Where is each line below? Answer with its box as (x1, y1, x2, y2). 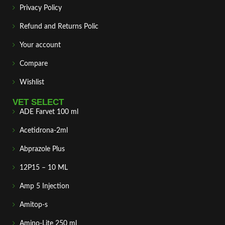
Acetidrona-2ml (20, 127, 68, 134)
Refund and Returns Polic (20, 23, 98, 30)
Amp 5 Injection (20, 183, 69, 190)
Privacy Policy (20, 5, 62, 12)
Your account (20, 42, 61, 49)
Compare (20, 60, 48, 67)
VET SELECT (13, 97, 64, 107)
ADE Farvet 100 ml (20, 108, 78, 116)
